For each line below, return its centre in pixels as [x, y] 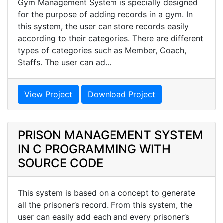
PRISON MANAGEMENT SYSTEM [111, 135]
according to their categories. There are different [111, 38]
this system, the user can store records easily [103, 26]
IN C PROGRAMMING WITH [94, 149]
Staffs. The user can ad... [64, 62]
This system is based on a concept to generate [107, 192]
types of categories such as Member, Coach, [102, 50]
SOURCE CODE [60, 163]
